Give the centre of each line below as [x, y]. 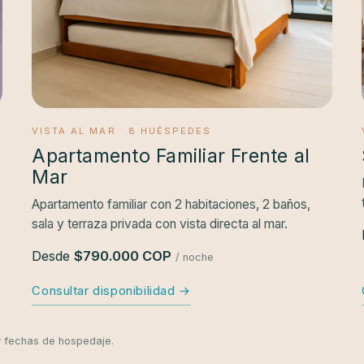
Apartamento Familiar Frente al [171, 156]
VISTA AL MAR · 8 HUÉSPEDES [121, 130]
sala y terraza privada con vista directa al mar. [160, 223]
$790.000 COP [123, 256]
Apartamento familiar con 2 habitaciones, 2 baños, [171, 204]
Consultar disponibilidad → [111, 290]
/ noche [195, 257]
